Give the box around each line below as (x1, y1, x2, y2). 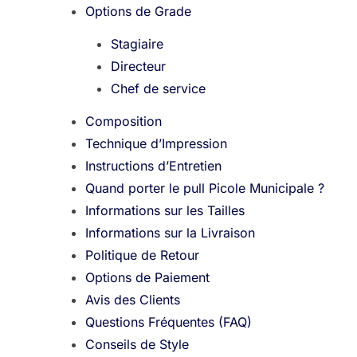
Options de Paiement (85, 269, 210, 286)
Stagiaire (111, 36, 164, 53)
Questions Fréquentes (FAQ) (85, 314, 253, 331)
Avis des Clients (85, 292, 181, 308)
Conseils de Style (85, 336, 190, 353)
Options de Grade (85, 3, 192, 20)
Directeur (111, 58, 167, 75)
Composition (85, 113, 163, 130)
